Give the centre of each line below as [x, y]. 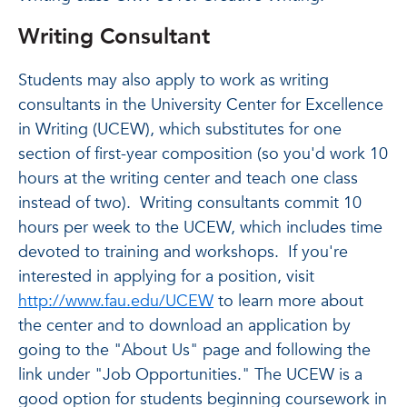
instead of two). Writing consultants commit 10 [190, 203]
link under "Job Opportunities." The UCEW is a [190, 375]
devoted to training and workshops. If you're [183, 252]
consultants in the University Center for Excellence [201, 105]
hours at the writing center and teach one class [188, 179]
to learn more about [288, 301]
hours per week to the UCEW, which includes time [200, 228]
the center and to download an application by [184, 326]
